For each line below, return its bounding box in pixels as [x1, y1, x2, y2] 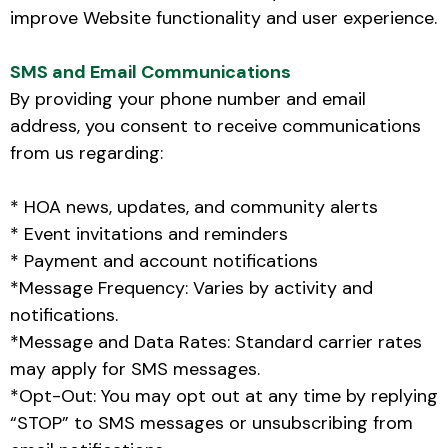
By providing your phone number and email [10, 86, 366, 111]
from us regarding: [10, 140, 163, 165]
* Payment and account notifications [10, 248, 318, 273]
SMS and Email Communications [10, 59, 291, 84]
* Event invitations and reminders [10, 221, 288, 246]
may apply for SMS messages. [10, 356, 260, 381]
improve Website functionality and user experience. [10, 5, 437, 30]
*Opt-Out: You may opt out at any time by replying [10, 383, 438, 408]
